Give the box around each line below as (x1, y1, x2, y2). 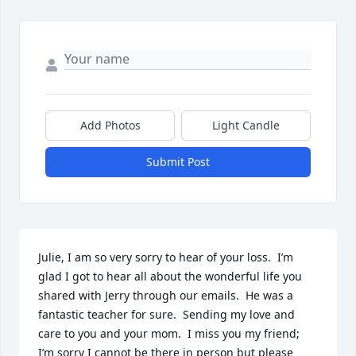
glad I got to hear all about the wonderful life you (38, 269, 302, 284)
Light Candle (212, 118, 280, 133)
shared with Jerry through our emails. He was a (38, 288, 293, 304)
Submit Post (146, 154, 210, 170)
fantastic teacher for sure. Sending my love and (38, 307, 295, 323)
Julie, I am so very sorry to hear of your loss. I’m (38, 250, 293, 265)
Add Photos (79, 118, 141, 133)
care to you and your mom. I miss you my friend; (38, 326, 300, 342)
